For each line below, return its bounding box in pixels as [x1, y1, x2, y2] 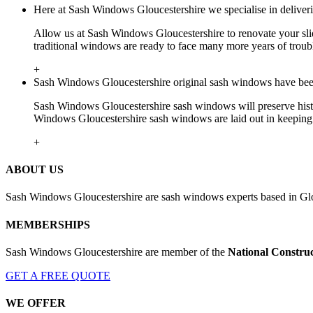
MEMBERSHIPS [6, 218, 90, 231]
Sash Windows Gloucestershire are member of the [6, 245, 228, 258]
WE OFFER [6, 297, 66, 310]
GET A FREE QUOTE [6, 269, 110, 282]
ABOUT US [6, 163, 64, 175]
